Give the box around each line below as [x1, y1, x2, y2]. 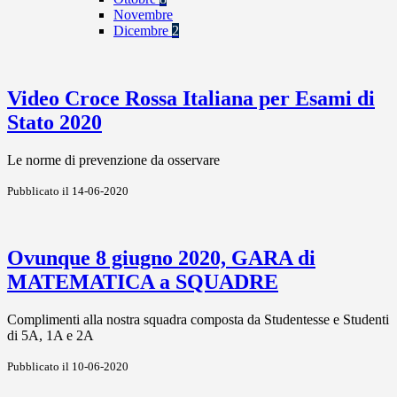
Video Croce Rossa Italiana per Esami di [7, 87, 375, 111]
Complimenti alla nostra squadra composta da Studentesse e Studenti [7, 311, 389, 327]
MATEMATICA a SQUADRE [7, 269, 278, 293]
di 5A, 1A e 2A [7, 327, 94, 343]
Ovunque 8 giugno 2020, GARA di [7, 245, 315, 269]
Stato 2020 [7, 111, 102, 135]
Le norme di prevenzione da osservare [7, 152, 220, 167]
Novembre [113, 7, 173, 23]
